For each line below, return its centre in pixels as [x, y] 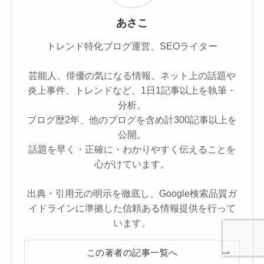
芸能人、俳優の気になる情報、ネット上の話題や [132, 76]
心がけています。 [132, 164]
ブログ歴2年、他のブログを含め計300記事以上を [132, 120]
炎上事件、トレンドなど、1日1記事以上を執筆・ [132, 90]
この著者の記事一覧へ [132, 253]
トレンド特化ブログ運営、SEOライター [132, 46]
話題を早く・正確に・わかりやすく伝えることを [132, 149]
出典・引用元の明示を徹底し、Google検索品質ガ [132, 194]
